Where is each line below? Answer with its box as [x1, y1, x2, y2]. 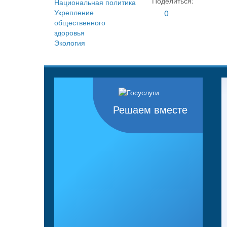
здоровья [54, 27, 85, 38]
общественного [54, 17, 105, 28]
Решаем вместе [113, 104, 187, 116]
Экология [54, 37, 85, 48]
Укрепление [54, 7, 94, 18]
